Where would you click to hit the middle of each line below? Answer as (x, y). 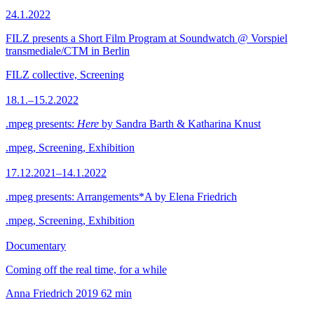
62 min (116, 293)
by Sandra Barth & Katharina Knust (180, 124)
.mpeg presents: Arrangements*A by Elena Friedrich (121, 197)
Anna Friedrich (39, 293)
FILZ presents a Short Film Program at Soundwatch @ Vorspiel (146, 38)
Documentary (36, 246)
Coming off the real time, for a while (86, 269)
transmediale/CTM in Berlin (68, 51)
